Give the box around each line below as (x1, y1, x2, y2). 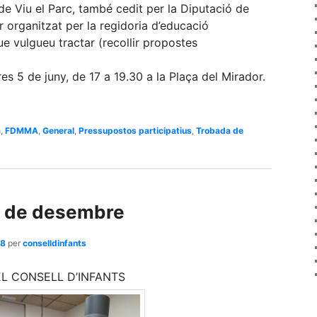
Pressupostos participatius (79, 125, 192, 137)
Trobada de (196, 125, 243, 137)
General (42, 125, 74, 137)
